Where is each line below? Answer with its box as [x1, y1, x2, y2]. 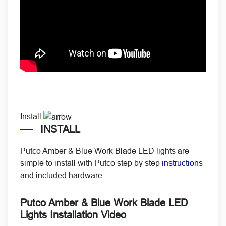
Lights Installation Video [20, 209, 126, 220]
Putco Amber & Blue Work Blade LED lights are [20, 146, 189, 155]
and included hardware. [20, 171, 104, 180]
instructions [162, 158, 203, 167]
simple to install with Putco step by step [20, 158, 162, 167]
